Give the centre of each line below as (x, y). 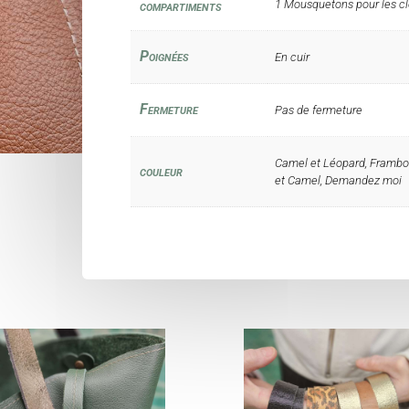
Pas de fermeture (318, 110)
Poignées (164, 56)
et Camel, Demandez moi (338, 180)
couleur (161, 171)
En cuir (292, 57)
